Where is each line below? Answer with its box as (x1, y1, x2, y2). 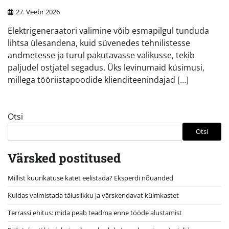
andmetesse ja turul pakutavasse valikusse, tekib (8, 49, 195, 61)
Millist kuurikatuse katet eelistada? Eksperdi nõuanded (8, 173, 173, 182)
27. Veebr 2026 (16, 7, 60, 16)
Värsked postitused (8, 149, 121, 166)
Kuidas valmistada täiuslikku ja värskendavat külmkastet (8, 190, 179, 200)
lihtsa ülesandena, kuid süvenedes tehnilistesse (8, 37, 190, 49)
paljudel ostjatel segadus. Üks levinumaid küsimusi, (8, 61, 204, 73)
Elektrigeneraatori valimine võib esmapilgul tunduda (8, 25, 209, 36)
